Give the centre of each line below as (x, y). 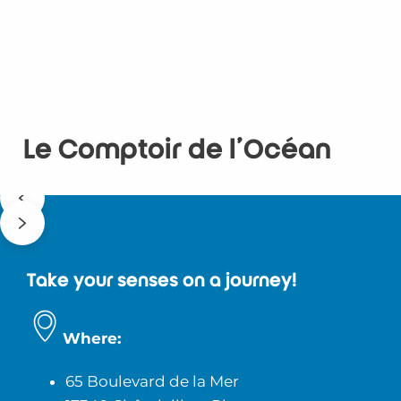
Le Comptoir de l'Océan (177, 149)
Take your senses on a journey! (162, 281)
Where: (92, 339)
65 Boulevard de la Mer (152, 382)
